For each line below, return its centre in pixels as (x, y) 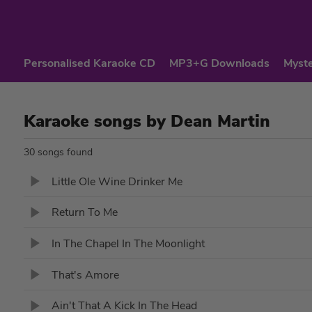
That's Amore (85, 275)
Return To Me (84, 213)
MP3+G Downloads (219, 63)
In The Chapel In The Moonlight (128, 243)
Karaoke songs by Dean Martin (147, 121)
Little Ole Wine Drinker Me (117, 181)
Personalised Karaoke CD (89, 63)
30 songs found (58, 152)
